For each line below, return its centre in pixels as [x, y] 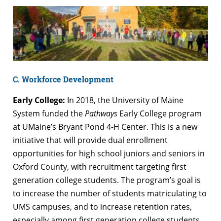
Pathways [101, 113]
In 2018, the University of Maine [125, 100]
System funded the [49, 113]
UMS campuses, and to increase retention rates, [102, 206]
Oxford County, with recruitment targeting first [100, 166]
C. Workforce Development [63, 79]
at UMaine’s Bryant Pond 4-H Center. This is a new [105, 127]
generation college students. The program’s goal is [107, 180]
